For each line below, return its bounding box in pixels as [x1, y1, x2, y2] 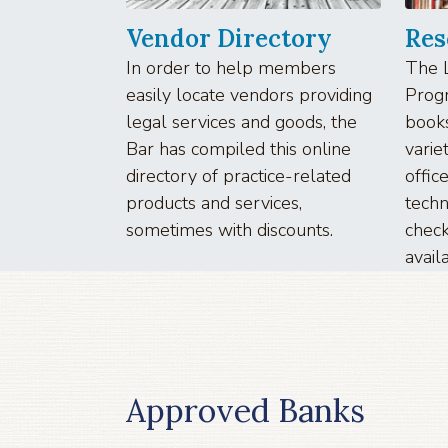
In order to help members [126, 55, 336, 80]
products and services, [126, 190, 302, 215]
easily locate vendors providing [126, 82, 372, 107]
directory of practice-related [126, 163, 351, 188]
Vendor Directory [126, 22, 332, 54]
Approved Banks [126, 389, 365, 431]
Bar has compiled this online [126, 136, 351, 161]
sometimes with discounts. [126, 217, 333, 242]
